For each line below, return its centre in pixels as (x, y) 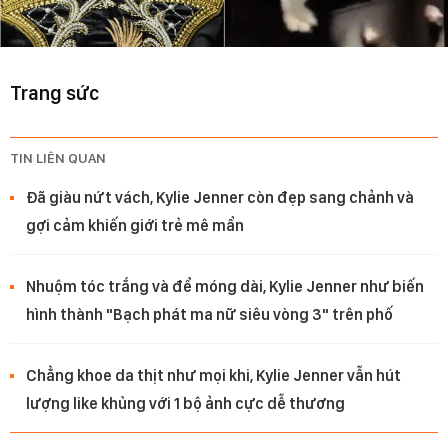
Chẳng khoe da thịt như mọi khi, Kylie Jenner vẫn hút (213, 376)
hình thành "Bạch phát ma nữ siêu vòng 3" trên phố (209, 315)
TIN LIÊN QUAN (58, 158)
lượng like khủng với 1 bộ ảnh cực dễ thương (185, 404)
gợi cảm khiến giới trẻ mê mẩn (135, 226)
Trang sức (54, 93)
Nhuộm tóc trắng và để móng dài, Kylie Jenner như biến (225, 287)
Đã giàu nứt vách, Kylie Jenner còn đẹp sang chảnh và (220, 198)
